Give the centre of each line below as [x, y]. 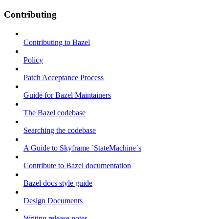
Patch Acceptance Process [64, 78]
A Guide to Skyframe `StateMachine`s [82, 148]
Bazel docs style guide [58, 183]
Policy [33, 60]
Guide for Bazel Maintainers [67, 95]
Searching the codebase [60, 131]
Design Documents [53, 201]
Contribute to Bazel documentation [77, 166]
